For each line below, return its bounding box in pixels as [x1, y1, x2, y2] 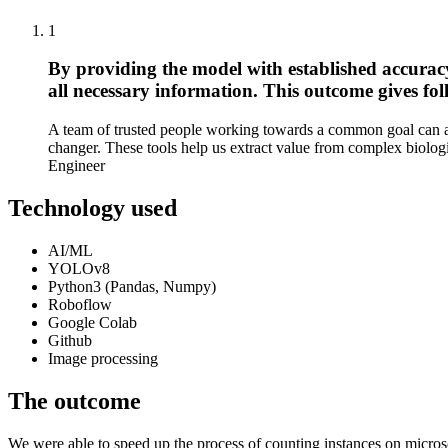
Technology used [8, 194, 177, 221]
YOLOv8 [48, 259, 110, 277]
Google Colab [48, 313, 137, 331]
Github [48, 331, 92, 349]
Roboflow [48, 295, 112, 313]
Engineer [48, 157, 105, 175]
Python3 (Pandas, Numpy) [48, 277, 216, 295]
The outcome [8, 387, 141, 414]
